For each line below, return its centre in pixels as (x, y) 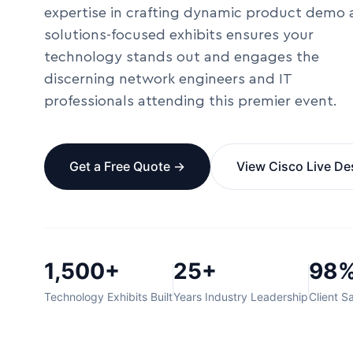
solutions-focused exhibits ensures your (179, 35)
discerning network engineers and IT (168, 79)
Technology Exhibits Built (108, 297)
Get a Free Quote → (127, 166)
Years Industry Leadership (241, 297)
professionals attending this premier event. (191, 101)
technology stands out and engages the (182, 57)
